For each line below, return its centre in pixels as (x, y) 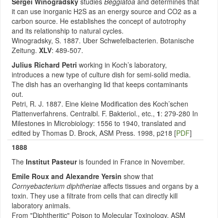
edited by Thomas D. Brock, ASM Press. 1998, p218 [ (94, 133)
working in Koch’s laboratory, (123, 65)
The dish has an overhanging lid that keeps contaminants (100, 84)
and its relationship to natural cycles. (68, 31)
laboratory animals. (41, 205)
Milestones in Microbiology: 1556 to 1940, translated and (99, 123)
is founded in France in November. (132, 162)
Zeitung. (24, 50)
